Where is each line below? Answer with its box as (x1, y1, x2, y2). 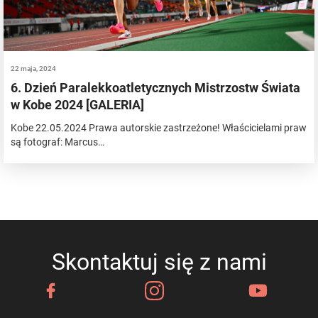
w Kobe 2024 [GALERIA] (11, 97, 144, 112)
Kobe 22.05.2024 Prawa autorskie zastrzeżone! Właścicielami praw (11, 121, 307, 133)
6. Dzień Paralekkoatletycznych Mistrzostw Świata (11, 79, 300, 95)
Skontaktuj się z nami (51, 248, 267, 275)
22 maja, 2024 (11, 64, 56, 72)
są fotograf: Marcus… (11, 136, 104, 148)
